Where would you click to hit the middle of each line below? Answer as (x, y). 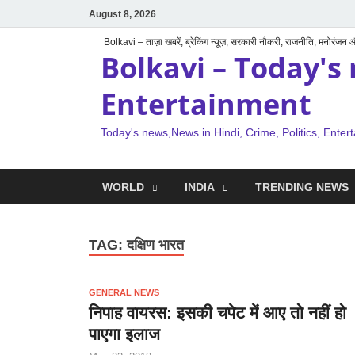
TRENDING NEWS (302, 187)
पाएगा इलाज (124, 334)
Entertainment (206, 104)
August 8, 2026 (122, 14)
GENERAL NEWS (124, 292)
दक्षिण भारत (155, 245)
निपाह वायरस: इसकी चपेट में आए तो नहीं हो (218, 312)
